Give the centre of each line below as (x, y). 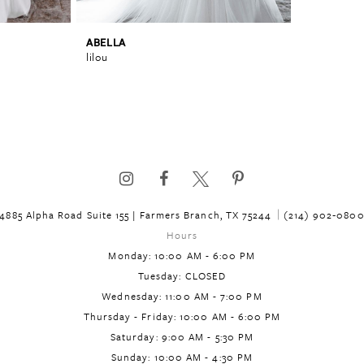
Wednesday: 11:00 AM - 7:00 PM (182, 296)
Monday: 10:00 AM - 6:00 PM (182, 256)
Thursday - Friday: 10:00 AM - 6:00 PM (182, 316)
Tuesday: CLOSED (182, 276)
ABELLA (106, 42)
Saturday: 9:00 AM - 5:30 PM (182, 337)
